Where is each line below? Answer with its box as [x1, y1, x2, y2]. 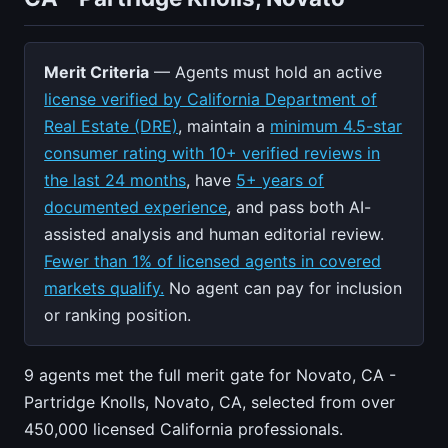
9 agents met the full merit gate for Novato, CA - [24, 364, 396, 385]
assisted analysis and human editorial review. [44, 223, 385, 244]
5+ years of [236, 169, 325, 190]
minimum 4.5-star [270, 115, 403, 136]
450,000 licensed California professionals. [24, 418, 343, 439]
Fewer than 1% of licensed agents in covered [44, 250, 382, 271]
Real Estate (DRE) [44, 115, 179, 136]
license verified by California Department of [44, 88, 378, 109]
